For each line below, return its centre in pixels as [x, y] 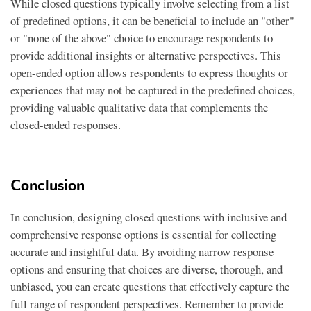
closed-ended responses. [66, 125]
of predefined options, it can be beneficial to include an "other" [152, 20]
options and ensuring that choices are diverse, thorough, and [146, 269]
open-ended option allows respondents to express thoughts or [149, 73]
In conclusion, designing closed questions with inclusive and [149, 217]
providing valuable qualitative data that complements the [139, 107]
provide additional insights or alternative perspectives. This [146, 55]
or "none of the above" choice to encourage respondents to [142, 38]
